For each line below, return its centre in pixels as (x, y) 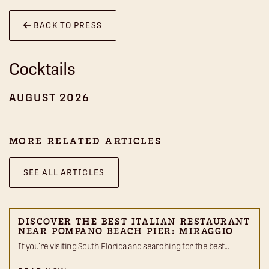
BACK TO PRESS (67, 26)
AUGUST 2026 (50, 98)
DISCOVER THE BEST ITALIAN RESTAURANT (134, 222)
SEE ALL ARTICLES (64, 173)
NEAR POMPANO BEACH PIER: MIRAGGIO (126, 232)
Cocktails (42, 69)
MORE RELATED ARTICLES (86, 142)
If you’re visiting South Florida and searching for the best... (124, 246)
